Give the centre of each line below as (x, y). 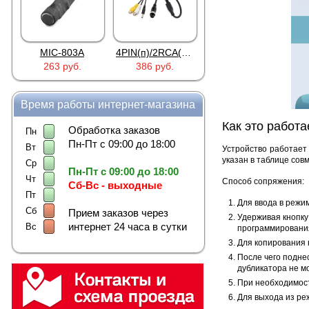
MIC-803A (62, 52)
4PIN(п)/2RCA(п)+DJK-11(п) (278, 52)
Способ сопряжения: (263, 182)
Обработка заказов (114, 130)
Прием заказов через (118, 213)
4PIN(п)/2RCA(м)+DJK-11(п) (186, 52)
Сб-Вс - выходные (115, 185)
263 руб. (62, 66)
